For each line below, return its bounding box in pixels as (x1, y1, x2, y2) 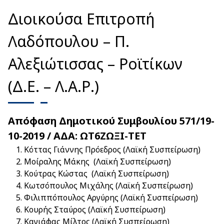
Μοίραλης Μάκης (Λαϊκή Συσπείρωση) (24, 156, 171, 167)
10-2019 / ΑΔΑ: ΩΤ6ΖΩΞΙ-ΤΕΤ (8, 129, 146, 142)
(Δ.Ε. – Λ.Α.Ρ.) (8, 76, 99, 96)
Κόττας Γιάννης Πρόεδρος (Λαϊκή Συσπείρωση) (24, 144, 200, 155)
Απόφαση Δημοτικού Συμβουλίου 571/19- (8, 114, 214, 127)
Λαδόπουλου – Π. (8, 31, 129, 51)
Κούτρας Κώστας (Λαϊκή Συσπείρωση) (24, 168, 169, 179)
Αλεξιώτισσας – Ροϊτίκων (8, 53, 182, 74)
